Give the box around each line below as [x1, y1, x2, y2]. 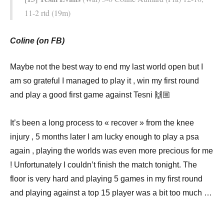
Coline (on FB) [10, 36, 64, 45]
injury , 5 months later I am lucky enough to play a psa [10, 132, 199, 141]
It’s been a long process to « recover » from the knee [10, 118, 194, 127]
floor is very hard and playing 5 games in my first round [10, 174, 202, 183]
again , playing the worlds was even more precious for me [10, 146, 213, 155]
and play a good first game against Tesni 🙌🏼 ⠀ [10, 90, 178, 99]
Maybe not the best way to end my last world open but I [10, 62, 203, 71]
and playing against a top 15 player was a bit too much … [10, 188, 212, 197]
